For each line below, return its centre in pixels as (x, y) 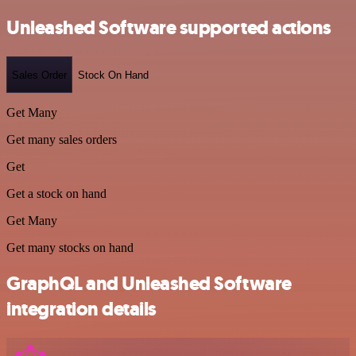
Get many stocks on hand (70, 248)
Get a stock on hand (56, 193)
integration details (81, 309)
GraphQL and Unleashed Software (149, 283)
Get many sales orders (62, 139)
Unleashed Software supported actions (169, 28)
